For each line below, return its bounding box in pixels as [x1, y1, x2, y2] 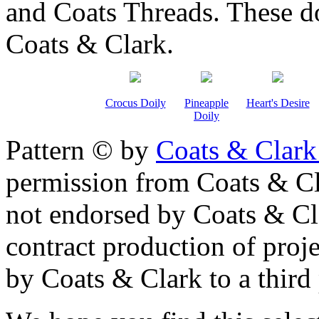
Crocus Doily [105, 96, 166, 109]
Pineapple [184, 96, 229, 109]
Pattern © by [6, 134, 156, 165]
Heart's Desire [246, 96, 310, 109]
